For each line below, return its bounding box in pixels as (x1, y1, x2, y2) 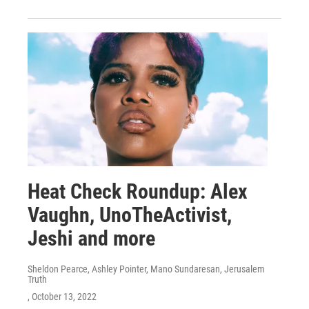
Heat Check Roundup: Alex (28, 179, 248, 203)
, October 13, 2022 (28, 291, 97, 302)
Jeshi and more (28, 226, 155, 250)
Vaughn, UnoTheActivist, (28, 203, 232, 227)
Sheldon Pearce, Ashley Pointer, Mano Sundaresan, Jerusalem (28, 263, 265, 275)
